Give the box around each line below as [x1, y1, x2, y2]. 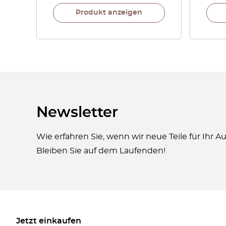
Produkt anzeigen [76, 9, 142, 16]
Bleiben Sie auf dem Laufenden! [36, 147, 165, 155]
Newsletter [36, 105, 118, 120]
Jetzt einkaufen [16, 217, 81, 225]
